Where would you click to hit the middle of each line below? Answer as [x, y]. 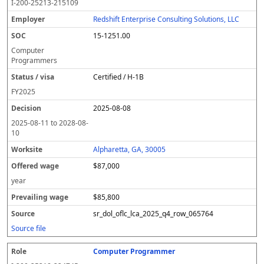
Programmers [34, 60]
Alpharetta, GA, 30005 [130, 149]
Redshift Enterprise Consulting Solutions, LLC [166, 19]
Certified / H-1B [119, 77]
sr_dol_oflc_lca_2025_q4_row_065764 [154, 214]
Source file [29, 228]
